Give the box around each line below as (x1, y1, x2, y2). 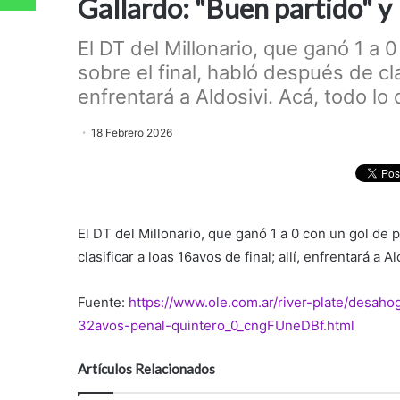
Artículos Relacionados (78, 360, 215, 377)
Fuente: (78, 293, 129, 311)
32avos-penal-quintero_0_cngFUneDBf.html (78, 316, 354, 334)
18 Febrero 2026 (91, 126, 172, 139)
